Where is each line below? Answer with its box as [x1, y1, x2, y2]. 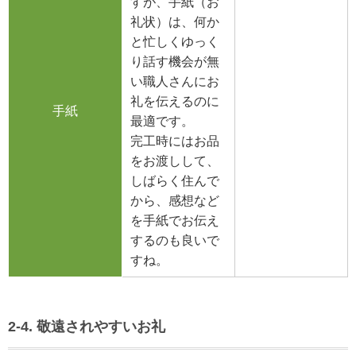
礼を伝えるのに [130, 95, 219, 109]
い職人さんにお [130, 75, 219, 89]
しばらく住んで [130, 174, 219, 188]
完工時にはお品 [130, 134, 219, 149]
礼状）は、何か [130, 15, 219, 29]
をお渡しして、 [130, 154, 219, 168]
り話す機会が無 [130, 55, 219, 69]
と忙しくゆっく [130, 35, 219, 49]
